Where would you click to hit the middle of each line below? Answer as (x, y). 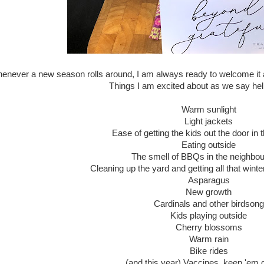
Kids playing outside (209, 215)
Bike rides (209, 251)
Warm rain (209, 239)
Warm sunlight (209, 109)
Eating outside (209, 145)
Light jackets (209, 121)
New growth (209, 192)
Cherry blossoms (209, 227)
